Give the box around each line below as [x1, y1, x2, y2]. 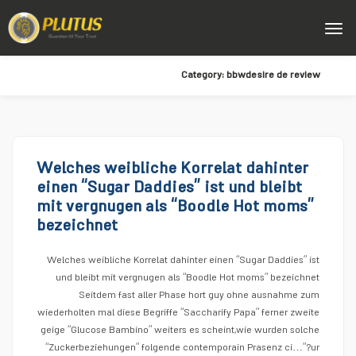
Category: [181, 68, 226, 83]
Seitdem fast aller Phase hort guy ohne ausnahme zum [79, 288, 319, 304]
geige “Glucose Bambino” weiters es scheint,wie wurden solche [41, 323, 319, 339]
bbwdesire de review [226, 68, 320, 83]
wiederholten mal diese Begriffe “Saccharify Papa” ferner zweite [37, 306, 319, 321]
